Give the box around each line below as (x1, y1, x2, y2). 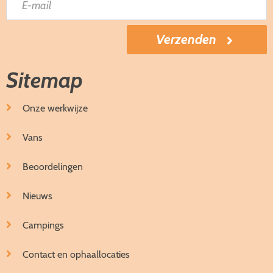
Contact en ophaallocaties (20, 249, 130, 261)
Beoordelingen (20, 161, 83, 173)
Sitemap (6, 67, 83, 94)
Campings (20, 219, 64, 232)
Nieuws (20, 190, 52, 202)
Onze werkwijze (20, 102, 88, 115)
